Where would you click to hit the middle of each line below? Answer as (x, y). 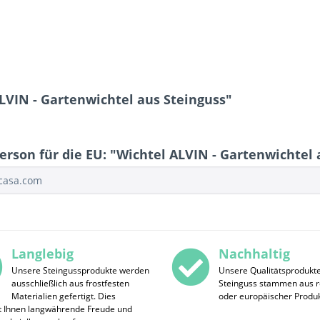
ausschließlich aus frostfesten (70, 284)
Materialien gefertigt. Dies (63, 296)
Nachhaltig (254, 254)
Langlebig (42, 254)
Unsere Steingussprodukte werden (80, 271)
